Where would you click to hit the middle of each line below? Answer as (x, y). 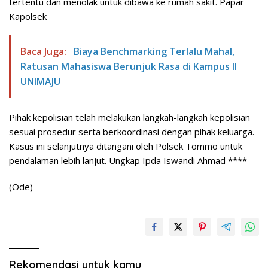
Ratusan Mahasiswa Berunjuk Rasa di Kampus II (129, 67)
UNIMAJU (40, 82)
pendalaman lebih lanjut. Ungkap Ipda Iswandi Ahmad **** (128, 161)
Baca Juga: (45, 52)
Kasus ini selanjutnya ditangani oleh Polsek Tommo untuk (126, 146)
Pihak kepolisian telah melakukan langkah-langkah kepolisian (130, 118)
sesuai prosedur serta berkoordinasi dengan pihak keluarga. (132, 132)
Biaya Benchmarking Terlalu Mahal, (154, 52)
